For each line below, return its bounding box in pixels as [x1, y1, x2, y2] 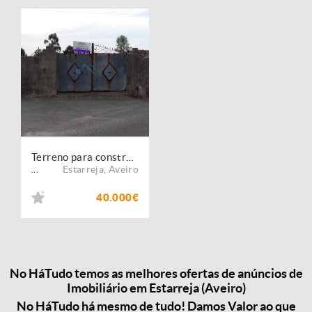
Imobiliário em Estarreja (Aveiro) [66, 281, 246, 296]
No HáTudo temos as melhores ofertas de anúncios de [9, 266, 303, 281]
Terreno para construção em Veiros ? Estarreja [126, 151, 134, 163]
